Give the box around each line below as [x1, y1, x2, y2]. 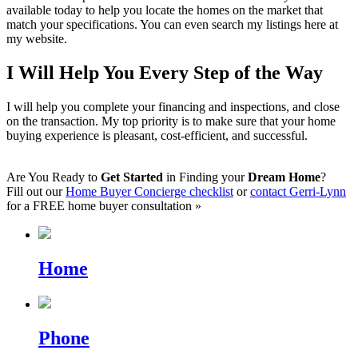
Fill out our [6, 184, 66, 198]
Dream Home [248, 169, 320, 184]
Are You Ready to [6, 169, 101, 184]
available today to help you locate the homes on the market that [6, 3, 323, 18]
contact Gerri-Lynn [250, 184, 346, 198]
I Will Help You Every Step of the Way [6, 62, 323, 83]
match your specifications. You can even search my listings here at [6, 18, 338, 32]
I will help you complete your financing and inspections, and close [6, 99, 340, 113]
